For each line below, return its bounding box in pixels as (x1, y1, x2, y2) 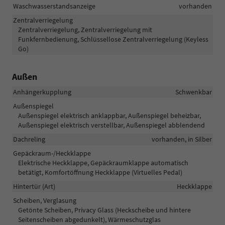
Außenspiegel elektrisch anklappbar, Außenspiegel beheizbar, (18, 110, 201, 120)
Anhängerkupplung (13, 87, 71, 96)
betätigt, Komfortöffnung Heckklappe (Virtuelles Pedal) (18, 167, 182, 177)
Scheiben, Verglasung (13, 195, 76, 205)
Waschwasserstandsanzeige (13, 1, 95, 11)
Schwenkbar (175, 87, 212, 96)
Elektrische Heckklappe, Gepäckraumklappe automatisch (18, 158, 188, 167)
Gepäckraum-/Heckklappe (13, 148, 91, 158)
